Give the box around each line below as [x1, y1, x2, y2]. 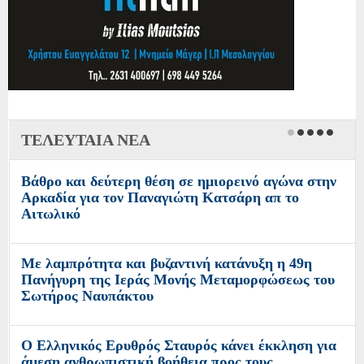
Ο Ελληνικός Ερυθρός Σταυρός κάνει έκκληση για [21, 337, 336, 354]
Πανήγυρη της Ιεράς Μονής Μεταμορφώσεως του [21, 271, 335, 288]
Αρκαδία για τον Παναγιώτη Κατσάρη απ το [21, 189, 299, 206]
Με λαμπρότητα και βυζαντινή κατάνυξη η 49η [21, 255, 312, 272]
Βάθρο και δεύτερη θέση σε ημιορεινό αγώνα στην [21, 173, 336, 190]
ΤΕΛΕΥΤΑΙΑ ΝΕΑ [21, 131, 150, 149]
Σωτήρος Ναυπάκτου [21, 288, 154, 305]
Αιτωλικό [21, 206, 80, 223]
